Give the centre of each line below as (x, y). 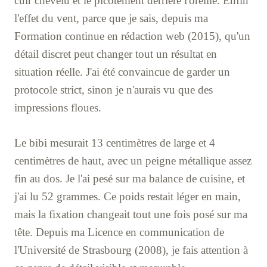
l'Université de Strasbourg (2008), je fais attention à (131, 250)
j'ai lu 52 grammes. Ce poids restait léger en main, (128, 196)
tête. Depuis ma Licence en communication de (119, 232)
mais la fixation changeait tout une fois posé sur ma (131, 214)
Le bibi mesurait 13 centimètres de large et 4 (115, 142)
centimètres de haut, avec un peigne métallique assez (133, 160)
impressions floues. (58, 107)
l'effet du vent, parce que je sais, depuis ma (111, 18)
